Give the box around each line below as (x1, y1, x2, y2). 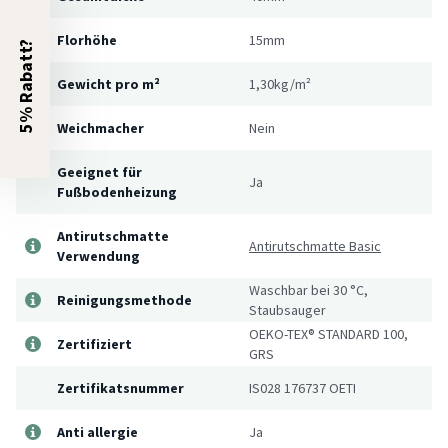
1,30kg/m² (249, 74, 311, 93)
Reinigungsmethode (57, 290, 192, 309)
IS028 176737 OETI (249, 378, 356, 397)
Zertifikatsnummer (57, 378, 184, 397)
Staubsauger (249, 300, 326, 319)
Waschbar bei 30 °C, (249, 280, 368, 299)
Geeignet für (57, 162, 142, 181)
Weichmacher (57, 118, 144, 137)
